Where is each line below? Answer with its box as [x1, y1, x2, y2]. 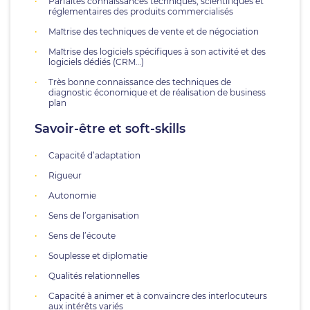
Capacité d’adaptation [48, 150, 140, 161]
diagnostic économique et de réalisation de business [48, 87, 266, 98]
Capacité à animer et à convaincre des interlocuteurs [48, 291, 267, 301]
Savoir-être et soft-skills [35, 121, 185, 136]
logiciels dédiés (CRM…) [48, 57, 144, 67]
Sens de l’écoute [48, 230, 116, 241]
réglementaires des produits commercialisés [48, 6, 233, 17]
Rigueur [48, 170, 82, 181]
